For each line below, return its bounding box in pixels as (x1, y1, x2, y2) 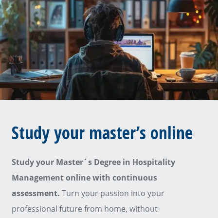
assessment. (12, 188, 62, 199)
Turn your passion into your (62, 188, 164, 199)
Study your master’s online (12, 121, 193, 145)
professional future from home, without (12, 203, 158, 215)
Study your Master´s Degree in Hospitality (12, 157, 175, 168)
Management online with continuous (12, 172, 157, 183)
